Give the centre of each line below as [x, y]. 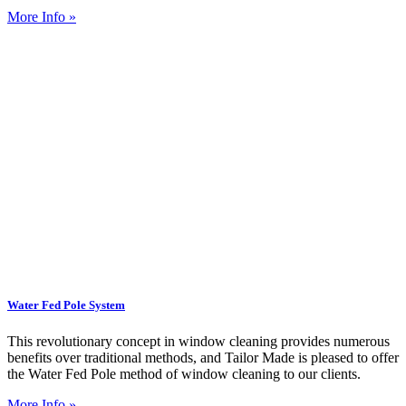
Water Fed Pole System [66, 305]
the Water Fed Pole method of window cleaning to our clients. [184, 373]
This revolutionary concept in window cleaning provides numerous [198, 341]
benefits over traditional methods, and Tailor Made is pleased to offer [203, 357]
